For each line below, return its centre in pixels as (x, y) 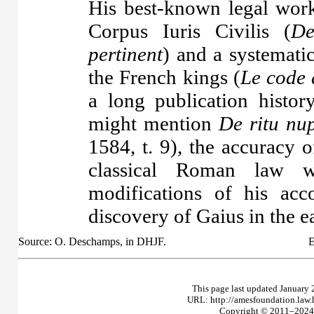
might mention (153, 123)
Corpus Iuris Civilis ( (190, 30)
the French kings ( (164, 77)
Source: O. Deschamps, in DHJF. (92, 241)
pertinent (125, 54)
